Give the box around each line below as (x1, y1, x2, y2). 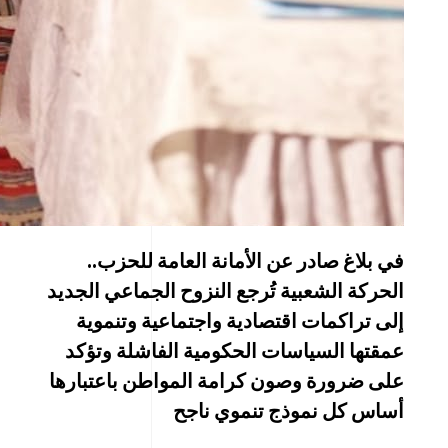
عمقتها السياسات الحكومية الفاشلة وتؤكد (65, 337, 404, 363)
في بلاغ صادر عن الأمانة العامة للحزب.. (87, 247, 404, 273)
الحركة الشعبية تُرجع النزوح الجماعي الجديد (47, 277, 404, 303)
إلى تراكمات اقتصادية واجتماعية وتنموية (76, 307, 404, 333)
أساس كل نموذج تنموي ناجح (173, 397, 404, 423)
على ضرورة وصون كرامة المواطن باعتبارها (49, 367, 404, 393)
